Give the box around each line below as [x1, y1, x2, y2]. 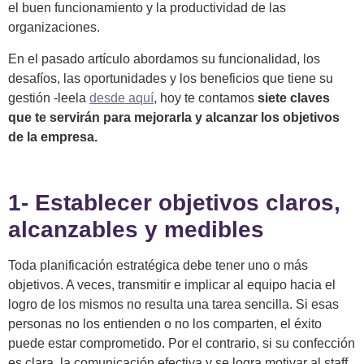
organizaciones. [8, 20, 100, 35]
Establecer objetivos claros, [35, 190, 340, 216]
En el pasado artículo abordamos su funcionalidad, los [8, 51, 320, 66]
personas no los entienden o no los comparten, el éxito [8, 317, 322, 331]
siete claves [258, 90, 330, 105]
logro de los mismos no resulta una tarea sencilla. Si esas [8, 297, 339, 312]
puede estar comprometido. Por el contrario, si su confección [8, 336, 355, 351]
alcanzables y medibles [8, 217, 264, 243]
